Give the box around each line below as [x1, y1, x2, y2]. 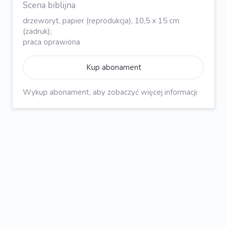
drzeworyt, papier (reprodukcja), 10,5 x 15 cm [23, 16, 179, 26]
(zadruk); [23, 26, 52, 37]
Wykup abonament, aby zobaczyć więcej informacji [23, 87, 197, 98]
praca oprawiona [23, 37, 80, 48]
